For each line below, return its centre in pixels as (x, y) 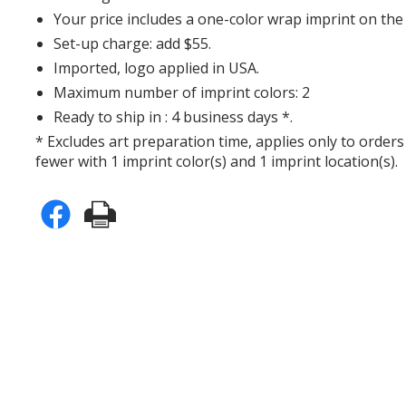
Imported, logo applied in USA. (157, 68)
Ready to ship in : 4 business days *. (174, 116)
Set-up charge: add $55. (133, 43)
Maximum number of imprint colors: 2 (182, 92)
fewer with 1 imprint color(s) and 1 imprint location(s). (217, 161)
